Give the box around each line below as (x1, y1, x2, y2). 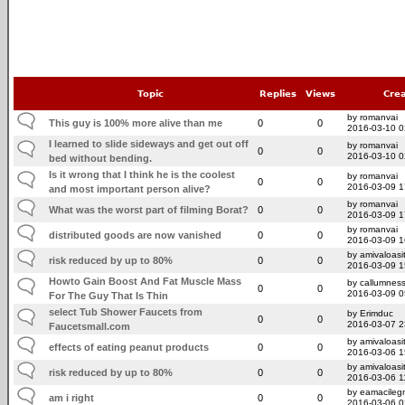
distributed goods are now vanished (49, 229, 222, 240)
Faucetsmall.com (49, 320, 131, 332)
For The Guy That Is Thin (49, 289, 169, 301)
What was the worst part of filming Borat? (49, 203, 250, 215)
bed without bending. (49, 152, 153, 164)
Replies (259, 88, 297, 99)
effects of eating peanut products (49, 341, 210, 353)
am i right (49, 391, 95, 403)
